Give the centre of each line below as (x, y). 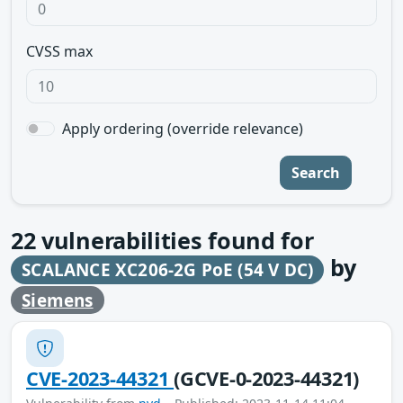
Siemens (58, 300)
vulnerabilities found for (175, 240)
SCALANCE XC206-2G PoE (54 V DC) (168, 270)
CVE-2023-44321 (100, 379)
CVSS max (59, 51)
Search (316, 173)
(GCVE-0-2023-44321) (267, 379)
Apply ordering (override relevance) (183, 129)
